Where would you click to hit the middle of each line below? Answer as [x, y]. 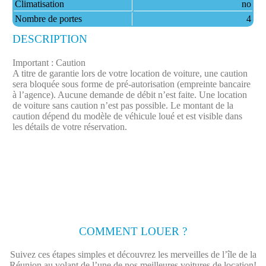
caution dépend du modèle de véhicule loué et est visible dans [127, 116]
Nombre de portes [48, 19]
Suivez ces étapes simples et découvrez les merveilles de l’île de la [133, 254]
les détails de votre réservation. [69, 127]
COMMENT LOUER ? [133, 231]
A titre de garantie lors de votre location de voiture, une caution [130, 73]
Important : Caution [49, 63]
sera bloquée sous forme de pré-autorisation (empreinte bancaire [131, 84]
